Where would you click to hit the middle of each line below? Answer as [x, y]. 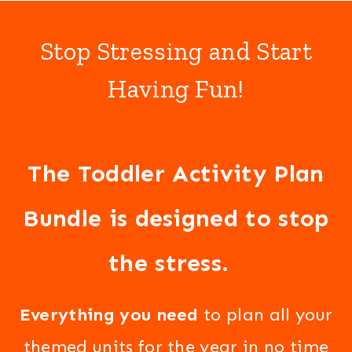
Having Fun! [176, 89]
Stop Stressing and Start [176, 51]
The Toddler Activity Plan [176, 174]
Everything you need [109, 315]
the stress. [176, 263]
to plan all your [266, 315]
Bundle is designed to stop [176, 218]
